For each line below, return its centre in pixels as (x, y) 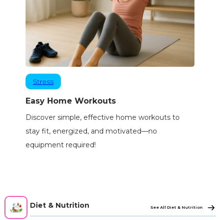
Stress (43, 82)
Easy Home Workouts (70, 101)
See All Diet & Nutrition (177, 207)
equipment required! (60, 145)
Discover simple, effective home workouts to (102, 118)
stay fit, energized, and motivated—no (91, 131)
